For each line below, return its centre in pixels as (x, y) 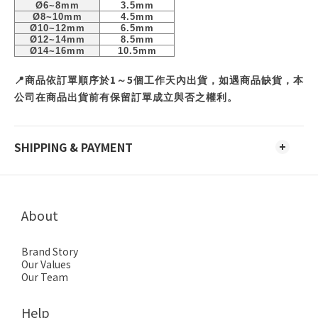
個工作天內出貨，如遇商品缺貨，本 (219, 81)
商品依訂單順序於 (67, 81)
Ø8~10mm (57, 17)
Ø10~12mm (57, 28)
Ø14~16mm (57, 51)
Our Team (45, 277)
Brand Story (50, 252)
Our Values (46, 264)
